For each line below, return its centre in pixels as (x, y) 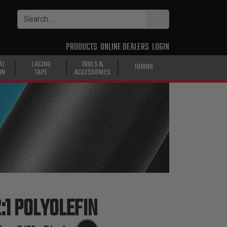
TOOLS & (92, 64)
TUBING (144, 67)
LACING (41, 64)
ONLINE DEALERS (125, 47)
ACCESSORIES (92, 72)
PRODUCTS (82, 47)
